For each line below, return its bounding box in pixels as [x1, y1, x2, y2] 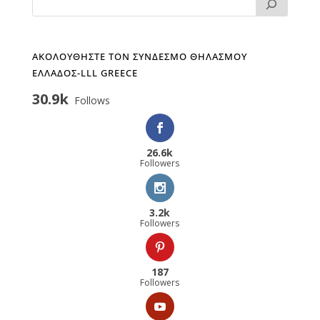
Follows [74, 94, 110, 108]
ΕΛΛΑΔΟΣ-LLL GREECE [31, 66, 138, 80]
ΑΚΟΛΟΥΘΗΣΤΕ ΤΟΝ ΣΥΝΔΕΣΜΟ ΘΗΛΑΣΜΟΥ [31, 50, 247, 64]
